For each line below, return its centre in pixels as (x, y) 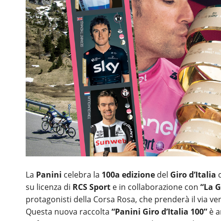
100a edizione (129, 175)
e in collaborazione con (155, 187)
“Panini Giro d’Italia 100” (159, 212)
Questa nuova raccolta (69, 212)
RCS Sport (91, 187)
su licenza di (48, 187)
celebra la (82, 175)
